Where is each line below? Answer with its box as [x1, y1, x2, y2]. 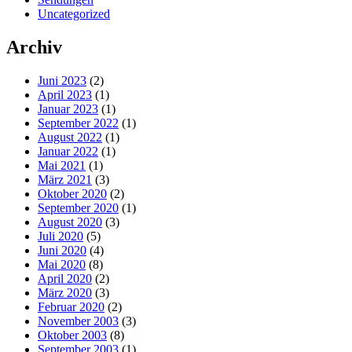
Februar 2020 [38, 300, 104, 314]
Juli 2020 [38, 229, 83, 244]
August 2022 [38, 130, 102, 145]
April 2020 [38, 272, 92, 286]
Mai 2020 [38, 258, 86, 272]
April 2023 [38, 88, 92, 102]
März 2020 [38, 286, 92, 300]
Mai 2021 [38, 159, 86, 173]
